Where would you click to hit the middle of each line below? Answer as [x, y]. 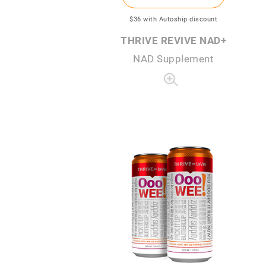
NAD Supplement [173, 58]
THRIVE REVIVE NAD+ [173, 40]
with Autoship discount [180, 18]
